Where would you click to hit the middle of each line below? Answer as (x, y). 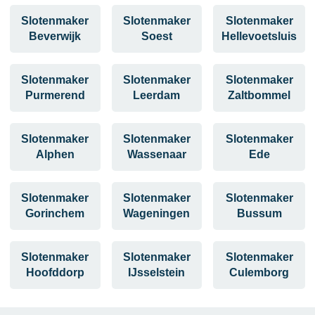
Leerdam (157, 95)
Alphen (55, 154)
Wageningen (157, 213)
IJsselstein (157, 272)
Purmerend (55, 95)
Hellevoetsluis (259, 36)
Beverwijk (55, 36)
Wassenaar (156, 154)
